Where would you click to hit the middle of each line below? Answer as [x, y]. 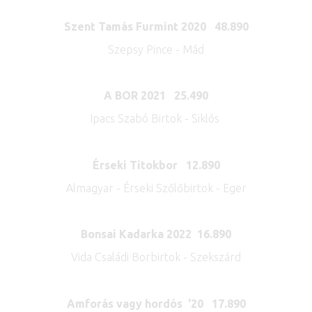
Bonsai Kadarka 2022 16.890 [156, 234]
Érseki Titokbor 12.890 [156, 165]
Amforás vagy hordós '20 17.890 [156, 303]
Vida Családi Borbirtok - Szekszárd [156, 257]
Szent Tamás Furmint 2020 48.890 [156, 26]
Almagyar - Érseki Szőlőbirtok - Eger [156, 188]
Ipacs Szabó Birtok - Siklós [156, 119]
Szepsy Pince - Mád [156, 49]
